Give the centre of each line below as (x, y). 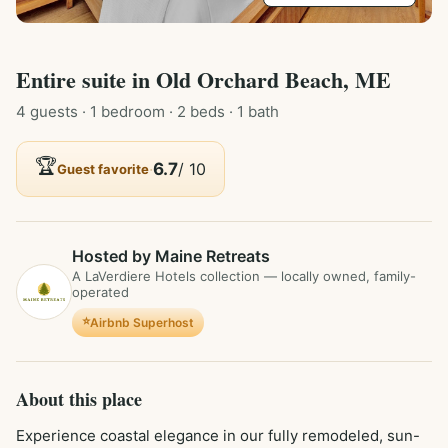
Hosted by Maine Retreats (171, 256)
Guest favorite (103, 169)
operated (100, 292)
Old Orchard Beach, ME (273, 79)
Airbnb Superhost (142, 322)
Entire (49, 79)
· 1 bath (252, 111)
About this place (79, 399)
